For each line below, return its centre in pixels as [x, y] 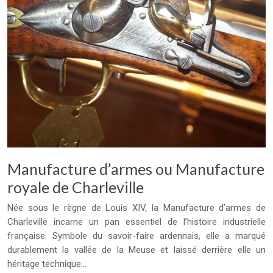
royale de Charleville [76, 187]
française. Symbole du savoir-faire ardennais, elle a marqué [136, 236]
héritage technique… [47, 264]
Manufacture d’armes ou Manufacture [136, 168]
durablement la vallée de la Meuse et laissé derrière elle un [136, 250]
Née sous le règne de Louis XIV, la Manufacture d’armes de [136, 207]
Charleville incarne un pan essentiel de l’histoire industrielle [136, 222]
